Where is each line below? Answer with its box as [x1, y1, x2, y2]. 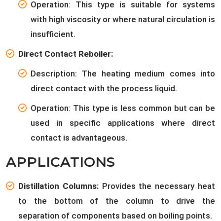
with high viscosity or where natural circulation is [31, 14, 215, 24]
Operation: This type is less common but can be [31, 103, 215, 113]
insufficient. [31, 29, 75, 39]
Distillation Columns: [18, 181, 102, 191]
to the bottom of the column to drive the [18, 196, 215, 206]
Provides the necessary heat [102, 181, 216, 191]
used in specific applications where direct [31, 118, 215, 128]
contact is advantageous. [31, 133, 127, 143]
